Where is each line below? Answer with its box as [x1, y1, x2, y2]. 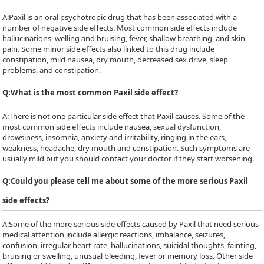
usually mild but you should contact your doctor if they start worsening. [2, 153, 255, 164]
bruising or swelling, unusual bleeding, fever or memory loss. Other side [2, 250, 253, 261]
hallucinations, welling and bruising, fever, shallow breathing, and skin [2, 33, 246, 44]
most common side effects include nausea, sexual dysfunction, [2, 121, 222, 132]
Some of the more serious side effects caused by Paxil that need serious [9, 219, 259, 229]
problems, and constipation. [2, 65, 101, 75]
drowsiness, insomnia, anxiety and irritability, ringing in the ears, [2, 132, 227, 143]
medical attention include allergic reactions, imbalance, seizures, [2, 229, 226, 240]
